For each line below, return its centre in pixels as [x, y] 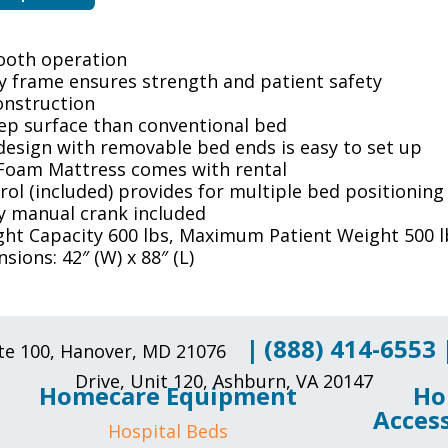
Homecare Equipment [168, 396]
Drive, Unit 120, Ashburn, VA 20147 [224, 381]
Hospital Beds [168, 431]
